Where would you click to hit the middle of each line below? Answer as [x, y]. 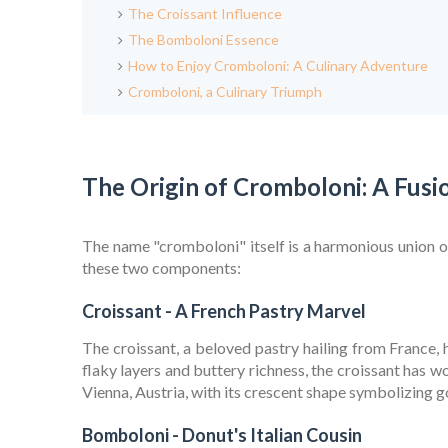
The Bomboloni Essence [203, 40]
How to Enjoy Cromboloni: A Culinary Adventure [278, 66]
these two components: [161, 268]
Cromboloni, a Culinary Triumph [225, 92]
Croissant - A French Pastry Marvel [224, 311]
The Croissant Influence [205, 14]
